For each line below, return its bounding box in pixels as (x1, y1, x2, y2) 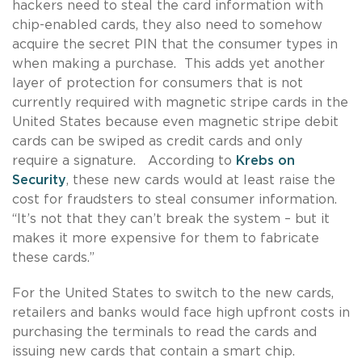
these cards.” (12, 250, 95, 264)
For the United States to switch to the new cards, (12, 286, 334, 300)
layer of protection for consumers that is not (12, 76, 303, 90)
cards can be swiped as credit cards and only (12, 134, 302, 148)
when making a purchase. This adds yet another (12, 57, 325, 70)
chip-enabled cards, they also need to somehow (12, 18, 322, 32)
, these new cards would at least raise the (66, 173, 335, 187)
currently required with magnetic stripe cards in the (12, 95, 348, 109)
